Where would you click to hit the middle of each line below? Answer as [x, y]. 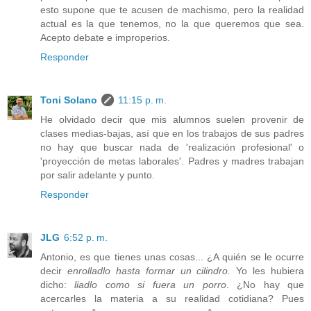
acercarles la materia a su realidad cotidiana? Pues [172, 298]
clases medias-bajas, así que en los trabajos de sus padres [172, 133]
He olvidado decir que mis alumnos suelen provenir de [172, 119]
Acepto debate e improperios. [105, 37]
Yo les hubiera [267, 270]
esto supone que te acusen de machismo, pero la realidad [172, 9]
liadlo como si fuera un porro [150, 284]
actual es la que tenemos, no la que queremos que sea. [172, 23]
